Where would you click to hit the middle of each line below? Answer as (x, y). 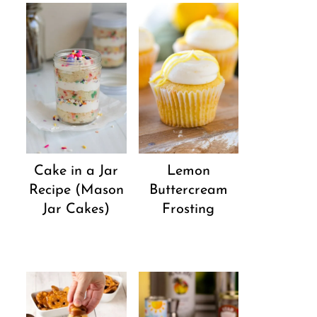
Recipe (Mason (76, 190)
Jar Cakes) (76, 209)
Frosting (189, 209)
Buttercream (188, 190)
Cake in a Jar (76, 171)
